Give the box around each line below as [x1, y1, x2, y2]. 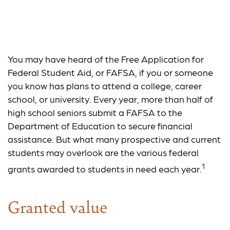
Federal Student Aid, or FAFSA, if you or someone [8, 67, 213, 78]
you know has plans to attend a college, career [8, 80, 202, 91]
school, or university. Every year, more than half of [8, 93, 213, 104]
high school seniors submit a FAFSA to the [8, 107, 182, 118]
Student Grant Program [9, 14, 221, 45]
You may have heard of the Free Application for [8, 53, 204, 64]
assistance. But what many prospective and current [8, 133, 221, 144]
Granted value [8, 195, 107, 218]
